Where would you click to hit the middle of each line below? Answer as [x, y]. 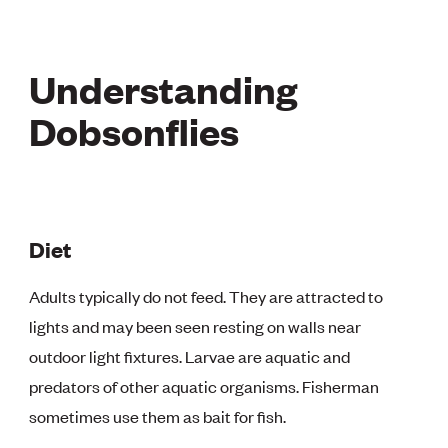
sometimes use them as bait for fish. [158, 415]
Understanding [163, 87]
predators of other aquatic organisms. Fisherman [204, 385]
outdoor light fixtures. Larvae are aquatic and [190, 355]
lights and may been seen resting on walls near [195, 325]
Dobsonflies [134, 129]
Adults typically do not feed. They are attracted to [206, 295]
